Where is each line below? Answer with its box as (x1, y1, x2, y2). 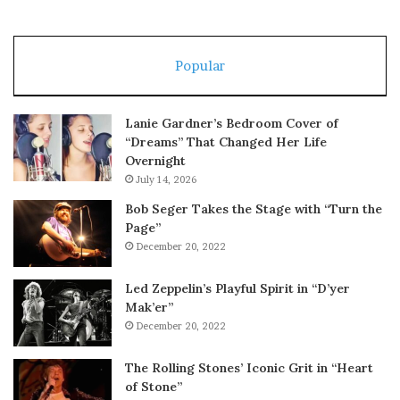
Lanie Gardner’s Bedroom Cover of (125, 114, 338, 131)
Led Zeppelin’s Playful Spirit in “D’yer (125, 279, 350, 296)
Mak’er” (125, 298, 173, 315)
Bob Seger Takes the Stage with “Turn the (125, 200, 382, 217)
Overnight (125, 152, 186, 169)
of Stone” (125, 378, 182, 395)
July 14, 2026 (136, 172, 196, 186)
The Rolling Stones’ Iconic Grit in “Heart (125, 359, 373, 376)
